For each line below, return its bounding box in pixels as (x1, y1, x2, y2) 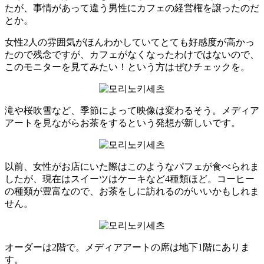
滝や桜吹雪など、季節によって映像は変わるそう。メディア (5, 105, 259, 115)
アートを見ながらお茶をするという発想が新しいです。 (5, 117, 240, 128)
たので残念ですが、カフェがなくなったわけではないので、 (5, 49, 259, 60)
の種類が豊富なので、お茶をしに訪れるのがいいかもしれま (5, 186, 259, 196)
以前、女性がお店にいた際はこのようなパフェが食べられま (5, 161, 259, 171)
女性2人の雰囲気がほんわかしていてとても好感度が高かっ (5, 37, 255, 47)
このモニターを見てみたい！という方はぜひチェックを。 (5, 61, 250, 72)
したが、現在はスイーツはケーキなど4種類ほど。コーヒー (5, 173, 255, 184)
